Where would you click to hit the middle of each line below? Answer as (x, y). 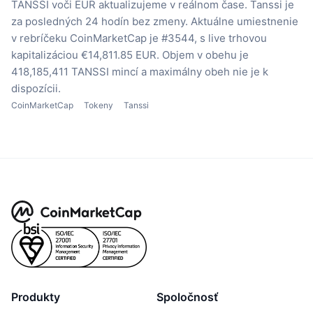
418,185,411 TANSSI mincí (75, 71)
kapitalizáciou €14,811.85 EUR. (85, 54)
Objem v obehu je (205, 54)
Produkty (36, 297)
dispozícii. (36, 88)
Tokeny (99, 105)
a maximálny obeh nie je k (205, 71)
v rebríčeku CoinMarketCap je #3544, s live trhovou (139, 38)
